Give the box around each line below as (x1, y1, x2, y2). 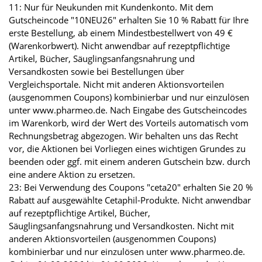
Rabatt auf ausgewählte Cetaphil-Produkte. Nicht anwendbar (9, 194, 251, 206)
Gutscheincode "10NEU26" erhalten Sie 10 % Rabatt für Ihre (9, 13, 249, 26)
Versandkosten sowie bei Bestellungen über (9, 65, 184, 77)
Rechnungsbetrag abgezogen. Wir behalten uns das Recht (9, 129, 238, 142)
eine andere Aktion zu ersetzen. (9, 168, 135, 180)
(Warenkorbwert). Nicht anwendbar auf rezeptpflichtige (9, 39, 230, 51)
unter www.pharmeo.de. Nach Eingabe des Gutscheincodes (9, 104, 247, 116)
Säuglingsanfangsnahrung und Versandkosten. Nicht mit (9, 219, 234, 232)
